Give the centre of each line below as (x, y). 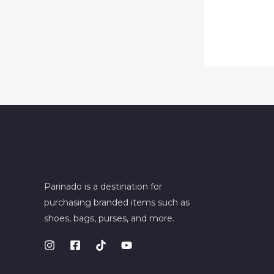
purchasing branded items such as (117, 202)
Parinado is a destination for (103, 186)
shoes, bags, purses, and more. (109, 218)
